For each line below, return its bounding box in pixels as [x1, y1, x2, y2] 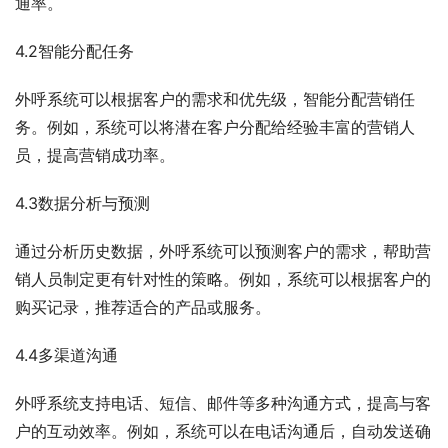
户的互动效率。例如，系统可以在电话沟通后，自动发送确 [15, 421, 431, 442]
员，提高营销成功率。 [15, 145, 175, 166]
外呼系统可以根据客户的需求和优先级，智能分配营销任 [15, 89, 415, 110]
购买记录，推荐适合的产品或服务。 [15, 297, 271, 318]
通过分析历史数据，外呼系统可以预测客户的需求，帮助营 [15, 241, 431, 262]
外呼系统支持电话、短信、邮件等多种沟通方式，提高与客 [15, 393, 431, 414]
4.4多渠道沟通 [15, 345, 118, 366]
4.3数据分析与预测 [15, 193, 150, 214]
